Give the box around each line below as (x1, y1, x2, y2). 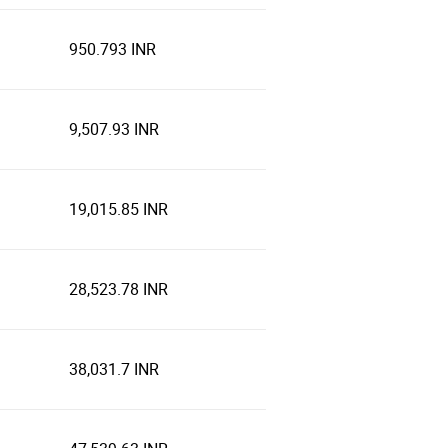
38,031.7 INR (69, 358, 159, 380)
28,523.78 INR (69, 278, 168, 300)
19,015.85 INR (69, 198, 168, 220)
